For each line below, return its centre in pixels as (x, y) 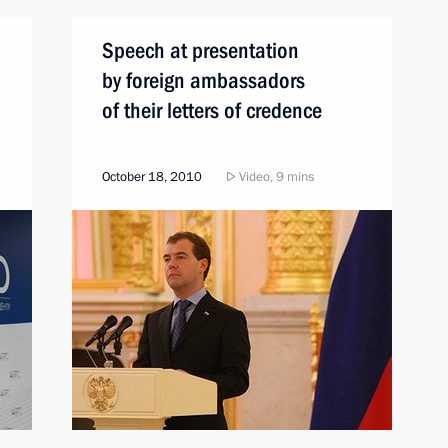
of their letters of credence (212, 110)
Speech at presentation (200, 50)
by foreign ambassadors (203, 80)
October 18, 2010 (152, 177)
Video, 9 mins (275, 177)
